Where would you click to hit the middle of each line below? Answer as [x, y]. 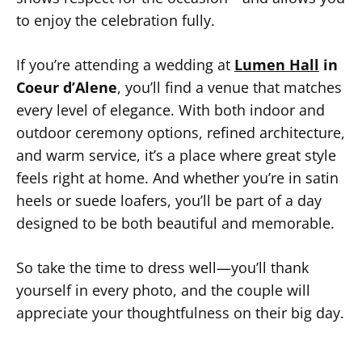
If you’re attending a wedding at [125, 65]
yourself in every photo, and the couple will [163, 290]
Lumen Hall [277, 65]
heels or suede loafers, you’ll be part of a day [169, 200]
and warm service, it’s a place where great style [176, 155]
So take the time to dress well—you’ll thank [162, 267]
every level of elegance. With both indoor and [170, 110]
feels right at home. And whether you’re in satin [177, 178]
